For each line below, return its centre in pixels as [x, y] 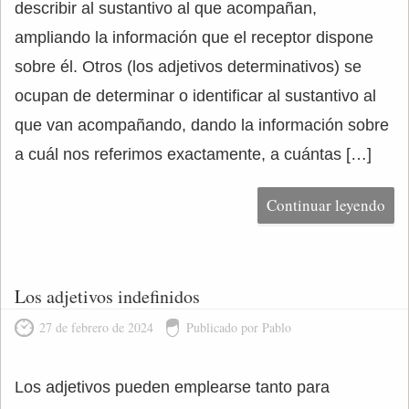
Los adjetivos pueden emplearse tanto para [172, 387]
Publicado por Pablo [239, 327]
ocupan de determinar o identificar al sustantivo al [195, 96]
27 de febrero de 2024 [96, 327]
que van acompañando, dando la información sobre [202, 125]
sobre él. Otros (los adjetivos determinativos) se [188, 67]
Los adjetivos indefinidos [107, 296]
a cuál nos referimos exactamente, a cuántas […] [193, 154]
